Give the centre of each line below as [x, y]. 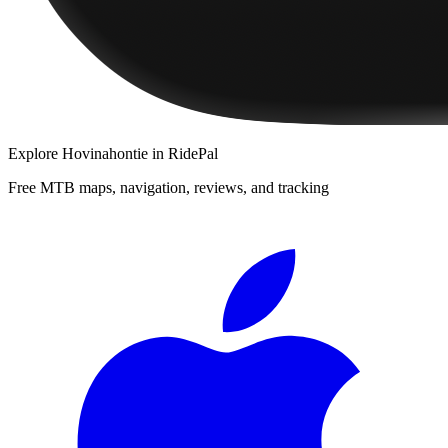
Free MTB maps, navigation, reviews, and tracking [168, 187]
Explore [35, 153]
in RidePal [183, 153]
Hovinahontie [105, 153]
